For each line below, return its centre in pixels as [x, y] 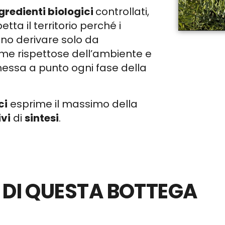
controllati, [123, 12]
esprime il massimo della [73, 104]
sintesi [42, 118]
